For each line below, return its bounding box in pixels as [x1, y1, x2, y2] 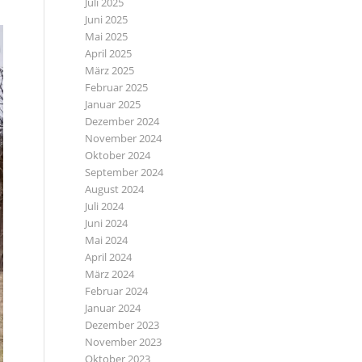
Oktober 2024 [85, 148, 151, 162]
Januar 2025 [85, 97, 141, 112]
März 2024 [85, 267, 135, 281]
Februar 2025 [85, 80, 149, 95]
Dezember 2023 [85, 318, 160, 332]
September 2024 [85, 165, 164, 179]
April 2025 [85, 46, 133, 61]
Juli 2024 [85, 199, 124, 213]
